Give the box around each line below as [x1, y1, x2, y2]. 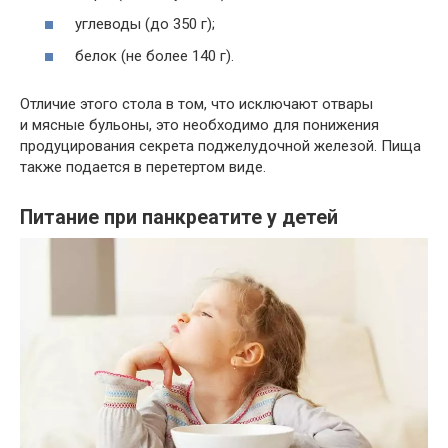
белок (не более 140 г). [75, 46, 234, 65]
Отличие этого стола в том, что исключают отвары [20, 94, 373, 113]
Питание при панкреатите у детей [20, 206, 338, 230]
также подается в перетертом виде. [20, 157, 266, 176]
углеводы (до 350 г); [75, 15, 215, 34]
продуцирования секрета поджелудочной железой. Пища [20, 136, 421, 155]
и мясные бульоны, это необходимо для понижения [20, 115, 379, 134]
